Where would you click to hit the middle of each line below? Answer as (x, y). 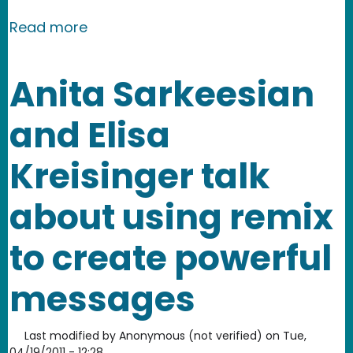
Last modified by (70, 335)
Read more (48, 27)
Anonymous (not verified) (191, 335)
